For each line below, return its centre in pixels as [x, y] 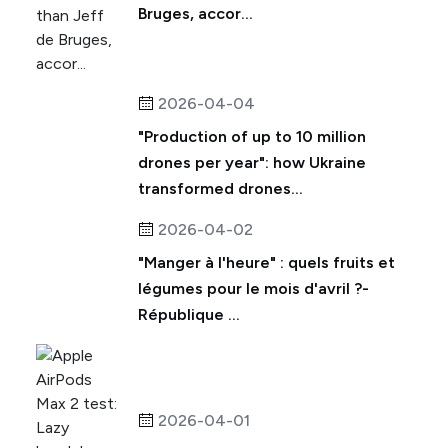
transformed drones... [220, 188]
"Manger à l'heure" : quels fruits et [266, 262]
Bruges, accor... [195, 13]
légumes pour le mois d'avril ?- [253, 288]
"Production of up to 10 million [252, 136]
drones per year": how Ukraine [252, 162]
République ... [189, 314]
